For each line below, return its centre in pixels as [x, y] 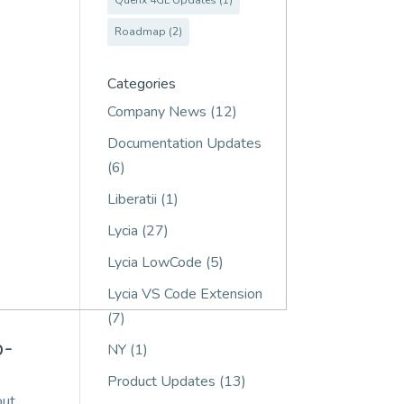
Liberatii [133, 199]
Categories [142, 84]
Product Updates [162, 381]
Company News [157, 112]
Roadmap [141, 32]
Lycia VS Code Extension [185, 294]
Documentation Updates [185, 143]
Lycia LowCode [155, 262]
